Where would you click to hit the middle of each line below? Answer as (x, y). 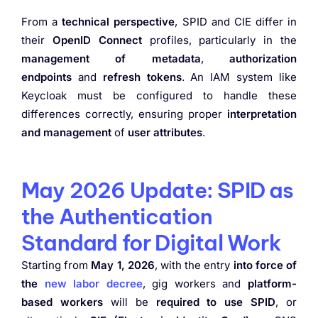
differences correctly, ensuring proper (124, 114)
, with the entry (194, 265)
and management (66, 132)
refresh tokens (142, 77)
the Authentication (117, 216)
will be (129, 302)
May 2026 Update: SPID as (158, 190)
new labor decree (93, 283)
